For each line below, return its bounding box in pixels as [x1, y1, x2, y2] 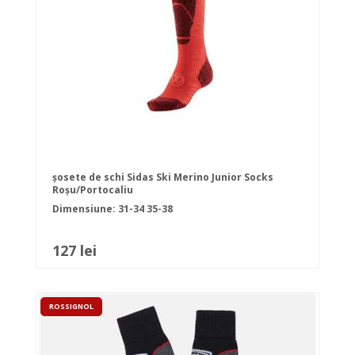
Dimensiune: [52, 202, 118, 216]
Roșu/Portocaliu [52, 183, 133, 197]
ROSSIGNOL [49, 301, 94, 312]
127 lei [52, 241, 97, 261]
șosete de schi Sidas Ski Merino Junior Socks [52, 170, 273, 185]
